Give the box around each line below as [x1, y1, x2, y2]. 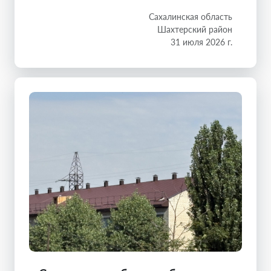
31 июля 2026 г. [171, 37, 232, 48]
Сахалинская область [149, 11, 232, 22]
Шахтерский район [157, 24, 232, 35]
